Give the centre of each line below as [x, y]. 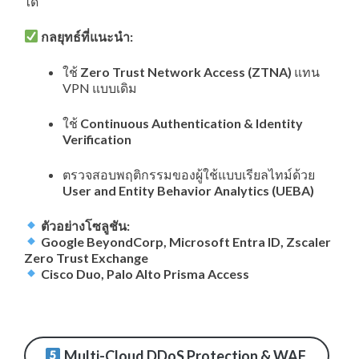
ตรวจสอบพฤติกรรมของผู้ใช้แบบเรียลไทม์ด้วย [189, 174]
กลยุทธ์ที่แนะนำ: [87, 36]
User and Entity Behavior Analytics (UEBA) [188, 190]
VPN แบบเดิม [101, 87]
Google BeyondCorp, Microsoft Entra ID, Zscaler [186, 241]
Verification [97, 139]
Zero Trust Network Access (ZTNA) [186, 71]
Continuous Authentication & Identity [192, 123]
